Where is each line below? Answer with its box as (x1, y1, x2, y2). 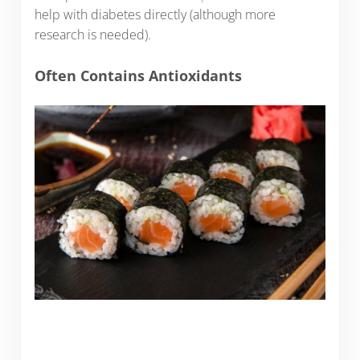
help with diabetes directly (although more (34, 6, 276, 24)
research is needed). (34, 26, 151, 44)
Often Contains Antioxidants (34, 65, 242, 85)
